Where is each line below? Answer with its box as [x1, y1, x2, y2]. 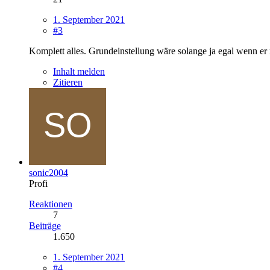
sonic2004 [29, 167, 68, 178]
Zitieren [53, 77, 83, 87]
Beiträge [29, 220, 61, 231]
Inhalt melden [53, 66, 105, 77]
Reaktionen [29, 198, 72, 209]
